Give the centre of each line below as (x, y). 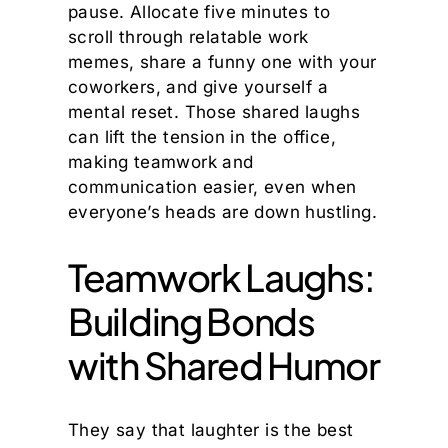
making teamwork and (161, 161)
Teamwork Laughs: (221, 277)
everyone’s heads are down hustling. (222, 211)
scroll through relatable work (188, 36)
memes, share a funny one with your (222, 61)
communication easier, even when (212, 186)
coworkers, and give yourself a (198, 86)
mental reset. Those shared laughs (214, 111)
